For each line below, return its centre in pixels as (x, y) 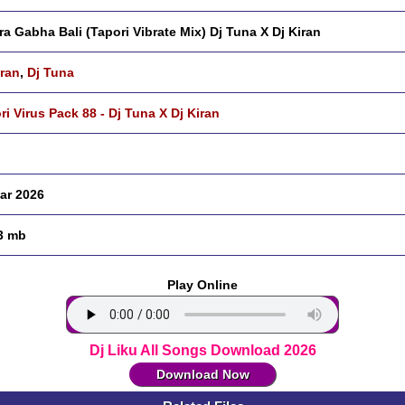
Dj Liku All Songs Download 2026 (202, 350)
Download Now (202, 374)
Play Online (202, 285)
